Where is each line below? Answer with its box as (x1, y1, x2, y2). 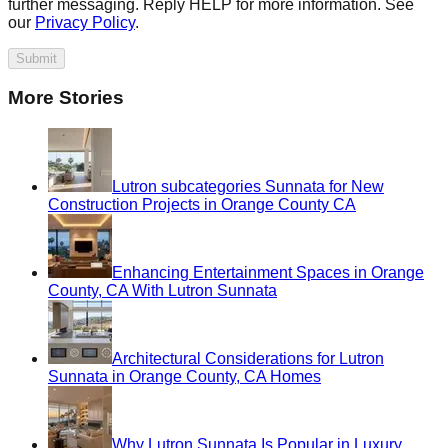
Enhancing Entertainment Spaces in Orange (112, 264, 424, 282)
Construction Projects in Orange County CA (48, 196, 356, 214)
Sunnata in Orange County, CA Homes (48, 368, 321, 386)
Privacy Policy (35, 13, 135, 31)
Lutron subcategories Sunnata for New (112, 178, 384, 196)
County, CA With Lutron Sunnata (48, 282, 277, 300)
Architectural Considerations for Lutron (112, 350, 384, 368)
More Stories (8, 87, 124, 109)
